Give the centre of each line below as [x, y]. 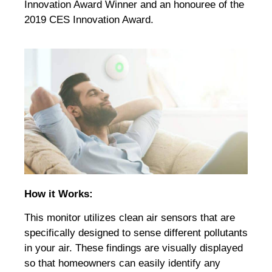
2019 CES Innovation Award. [89, 20]
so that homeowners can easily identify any [122, 263]
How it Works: [60, 194]
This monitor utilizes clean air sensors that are [130, 217]
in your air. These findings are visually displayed [134, 248]
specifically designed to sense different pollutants [136, 233]
